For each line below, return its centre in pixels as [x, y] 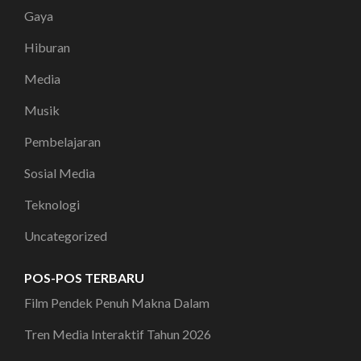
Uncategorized [66, 235]
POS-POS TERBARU [84, 277]
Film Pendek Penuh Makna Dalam [117, 302]
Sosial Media [60, 172]
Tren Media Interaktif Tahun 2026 [118, 334]
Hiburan [47, 47]
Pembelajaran [62, 141]
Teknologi [52, 204]
